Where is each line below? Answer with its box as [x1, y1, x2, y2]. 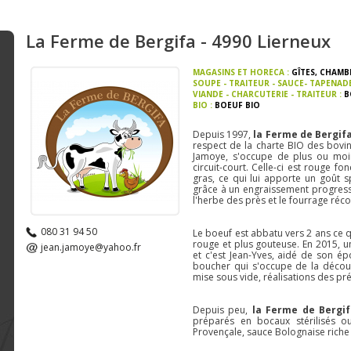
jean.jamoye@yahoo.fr [41, 241, 142, 254]
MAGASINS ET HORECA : [192, 67, 291, 78]
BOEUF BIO [214, 100, 260, 110]
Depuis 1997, [192, 128, 254, 141]
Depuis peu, [192, 303, 252, 317]
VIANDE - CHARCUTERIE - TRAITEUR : [192, 89, 344, 100]
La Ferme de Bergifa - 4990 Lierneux [25, 29, 331, 52]
